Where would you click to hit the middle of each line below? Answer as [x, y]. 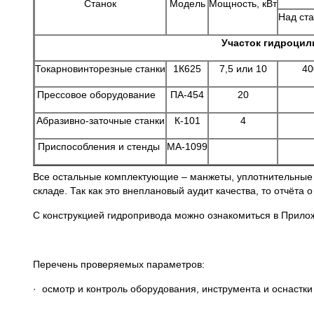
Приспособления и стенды [100, 146]
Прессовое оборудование [100, 95]
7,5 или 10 [243, 69]
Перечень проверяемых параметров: [119, 264]
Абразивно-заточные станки [100, 121]
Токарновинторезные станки [100, 69]
